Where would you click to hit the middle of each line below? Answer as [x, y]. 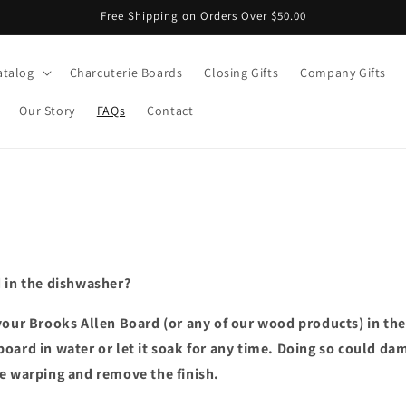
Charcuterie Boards [126, 72]
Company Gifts [343, 72]
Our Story [47, 111]
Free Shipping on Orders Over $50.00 [203, 16]
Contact [170, 111]
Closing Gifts [242, 72]
